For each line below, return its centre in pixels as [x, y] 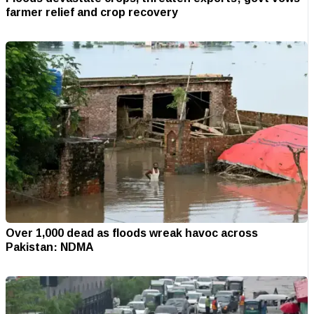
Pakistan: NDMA [50, 246]
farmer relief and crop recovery [92, 12]
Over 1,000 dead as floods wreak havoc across [132, 232]
